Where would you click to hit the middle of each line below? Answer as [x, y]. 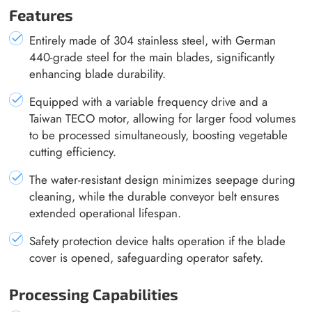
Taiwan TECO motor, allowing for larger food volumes [163, 118]
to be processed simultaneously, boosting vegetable [159, 135]
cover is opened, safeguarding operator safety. [147, 257]
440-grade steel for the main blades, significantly [152, 57]
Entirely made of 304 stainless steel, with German [153, 40]
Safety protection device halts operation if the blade [158, 241]
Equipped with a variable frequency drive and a [149, 101]
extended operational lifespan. [106, 213]
